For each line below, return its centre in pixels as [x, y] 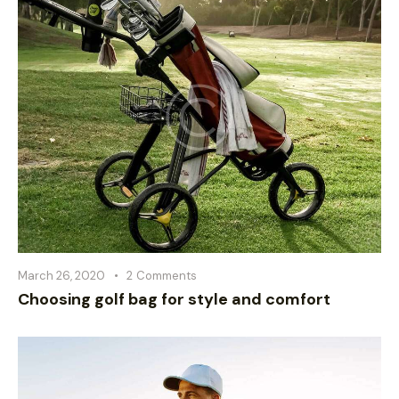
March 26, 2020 [61, 276]
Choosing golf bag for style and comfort [174, 300]
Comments [166, 276]
